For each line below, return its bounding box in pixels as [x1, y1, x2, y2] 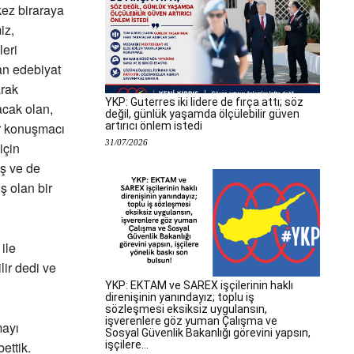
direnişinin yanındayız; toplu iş [105, 291, 254, 303]
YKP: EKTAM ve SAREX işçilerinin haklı [105, 279, 293, 292]
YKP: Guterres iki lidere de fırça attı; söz [105, 96, 303, 108]
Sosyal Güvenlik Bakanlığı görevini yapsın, [105, 326, 311, 339]
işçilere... [105, 338, 149, 351]
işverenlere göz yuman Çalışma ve [105, 314, 277, 327]
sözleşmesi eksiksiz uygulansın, [105, 303, 267, 315]
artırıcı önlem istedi [105, 119, 202, 132]
